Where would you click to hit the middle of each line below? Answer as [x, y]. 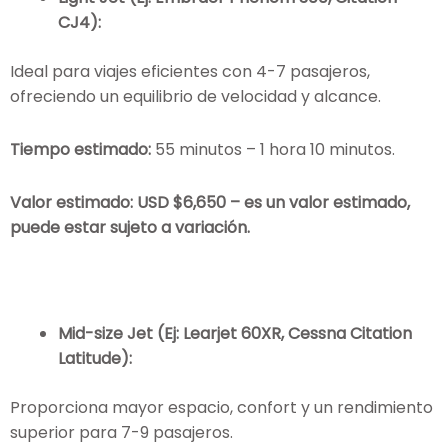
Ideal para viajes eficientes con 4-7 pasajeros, [190, 72]
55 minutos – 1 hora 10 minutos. [273, 150]
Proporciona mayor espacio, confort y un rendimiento [221, 408]
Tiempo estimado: [80, 150]
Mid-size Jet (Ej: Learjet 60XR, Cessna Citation [235, 334]
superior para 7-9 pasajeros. [121, 433]
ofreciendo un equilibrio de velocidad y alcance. [195, 97]
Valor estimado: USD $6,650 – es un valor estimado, [210, 203]
